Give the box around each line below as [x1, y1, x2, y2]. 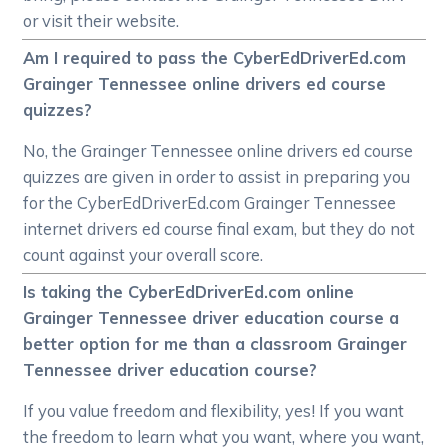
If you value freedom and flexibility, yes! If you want [23, 399, 405, 421]
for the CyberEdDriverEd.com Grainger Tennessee [23, 191, 397, 213]
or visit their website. [23, 9, 180, 31]
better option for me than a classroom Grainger [23, 332, 408, 354]
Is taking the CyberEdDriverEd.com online [23, 280, 355, 302]
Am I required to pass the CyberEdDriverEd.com [23, 46, 407, 68]
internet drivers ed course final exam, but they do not [23, 217, 416, 239]
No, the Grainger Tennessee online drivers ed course [23, 139, 414, 161]
